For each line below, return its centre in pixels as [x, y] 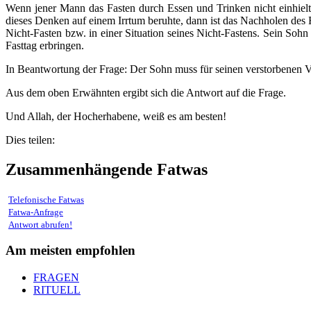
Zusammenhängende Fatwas [107, 169]
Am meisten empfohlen [70, 251]
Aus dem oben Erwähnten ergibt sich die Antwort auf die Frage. [146, 92]
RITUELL [57, 289]
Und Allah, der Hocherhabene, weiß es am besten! [116, 116]
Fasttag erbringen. [46, 45]
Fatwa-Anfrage [36, 212]
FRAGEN [56, 277]
